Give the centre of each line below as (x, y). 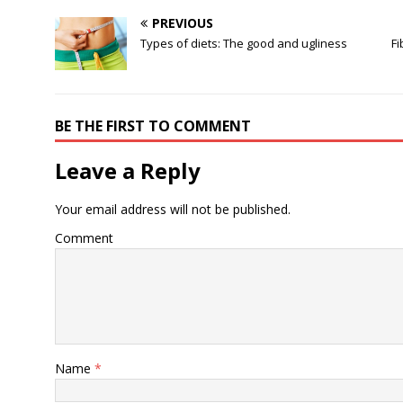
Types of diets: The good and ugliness (243, 43)
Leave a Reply (127, 170)
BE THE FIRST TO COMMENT (152, 125)
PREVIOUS (182, 22)
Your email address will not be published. (172, 209)
